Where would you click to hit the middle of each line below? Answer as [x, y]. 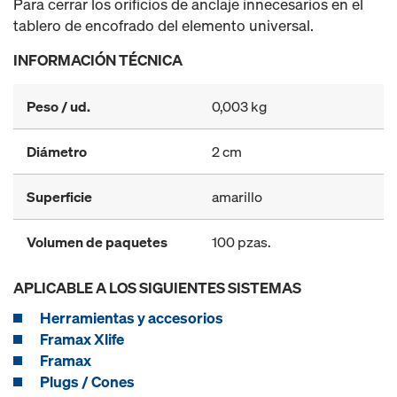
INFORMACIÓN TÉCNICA [98, 60]
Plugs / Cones [87, 381]
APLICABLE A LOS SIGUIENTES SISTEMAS [157, 288]
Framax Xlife [82, 339]
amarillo [237, 197]
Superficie [59, 197]
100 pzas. [241, 242]
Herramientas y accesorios [132, 318]
